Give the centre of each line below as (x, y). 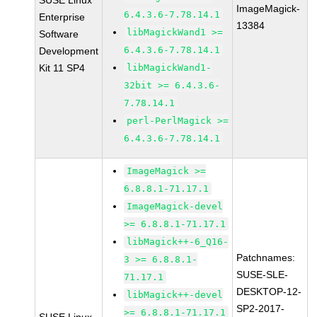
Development (69, 51)
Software (59, 34)
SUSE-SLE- (263, 275)
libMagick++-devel (175, 295)
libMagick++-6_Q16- (178, 242)
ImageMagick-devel (175, 206)
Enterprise (62, 17)
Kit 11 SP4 (62, 68)
